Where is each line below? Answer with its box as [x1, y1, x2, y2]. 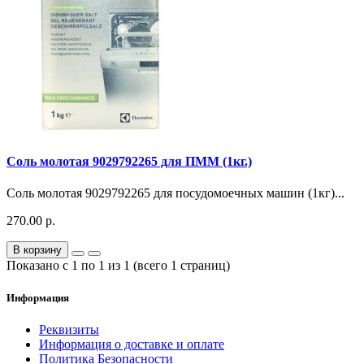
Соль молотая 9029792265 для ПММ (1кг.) [6, 154, 252, 169]
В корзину [13, 244, 62, 257]
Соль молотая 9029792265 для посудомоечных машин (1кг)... [6, 186, 344, 201]
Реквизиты [39, 322, 99, 336]
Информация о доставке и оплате [39, 336, 224, 351]
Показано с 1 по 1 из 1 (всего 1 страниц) [6, 258, 230, 273]
